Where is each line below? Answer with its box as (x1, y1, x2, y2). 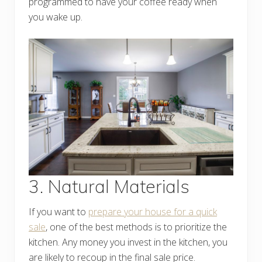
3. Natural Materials (29, 174, 189, 198)
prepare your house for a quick (88, 205, 217, 218)
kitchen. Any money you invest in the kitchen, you (29, 235, 227, 249)
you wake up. (29, 11, 85, 24)
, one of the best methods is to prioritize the (46, 220, 227, 233)
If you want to (29, 205, 88, 218)
